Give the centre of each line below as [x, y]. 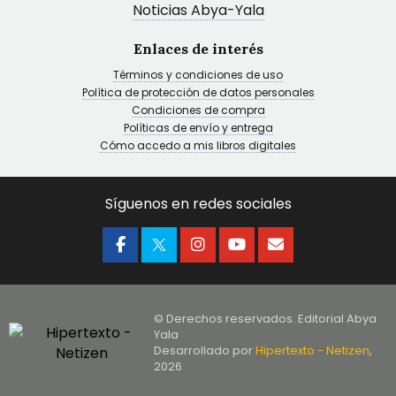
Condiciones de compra [198, 110]
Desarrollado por [205, 350]
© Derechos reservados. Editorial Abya [266, 319]
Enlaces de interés [198, 49]
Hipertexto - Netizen [313, 350]
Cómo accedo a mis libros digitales [198, 145]
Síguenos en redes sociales [198, 204]
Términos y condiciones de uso [198, 75]
